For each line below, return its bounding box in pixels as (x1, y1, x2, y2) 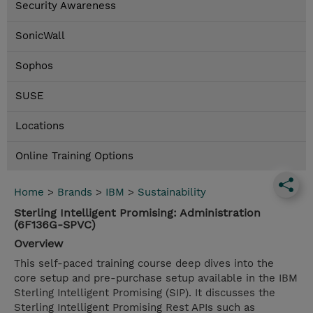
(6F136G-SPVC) (14, 218, 96, 232)
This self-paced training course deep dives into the (14, 257, 274, 270)
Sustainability (138, 186, 206, 199)
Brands (57, 186, 92, 199)
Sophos (15, 59, 53, 73)
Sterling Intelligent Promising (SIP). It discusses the (14, 286, 275, 300)
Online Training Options (15, 150, 133, 163)
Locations (15, 119, 64, 133)
